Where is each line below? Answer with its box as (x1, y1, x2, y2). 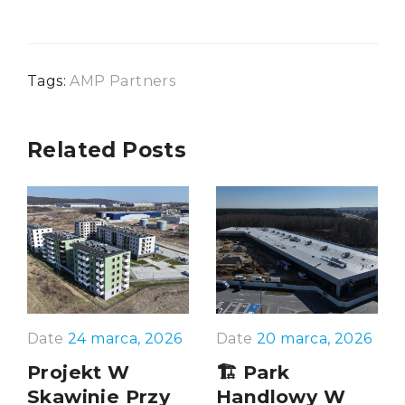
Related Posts (27, 137, 187, 164)
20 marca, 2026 (257, 330, 372, 347)
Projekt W (27, 361, 130, 383)
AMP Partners (70, 72, 176, 90)
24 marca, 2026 (68, 330, 183, 347)
